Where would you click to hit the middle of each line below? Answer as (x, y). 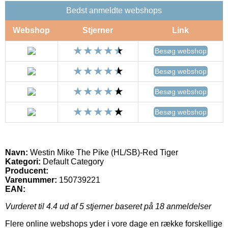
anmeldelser (188, 206)
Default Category (72, 161)
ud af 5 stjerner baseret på (106, 206)
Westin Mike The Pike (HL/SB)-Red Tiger (103, 152)
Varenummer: (31, 180)
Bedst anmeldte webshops (114, 10)
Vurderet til (26, 206)
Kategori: (23, 161)
